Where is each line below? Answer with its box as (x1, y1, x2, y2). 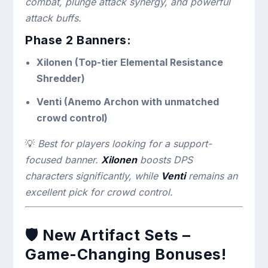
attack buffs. (25, 12, 82, 25)
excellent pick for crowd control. (25, 185, 173, 198)
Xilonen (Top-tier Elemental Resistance (36, 56, 223, 69)
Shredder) (36, 72, 85, 85)
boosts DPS (137, 153, 193, 166)
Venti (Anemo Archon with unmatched (36, 95, 219, 108)
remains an (185, 169, 238, 182)
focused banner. (25, 153, 102, 166)
